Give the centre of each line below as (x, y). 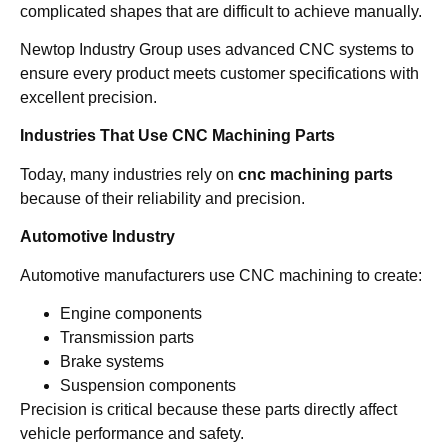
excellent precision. (88, 97)
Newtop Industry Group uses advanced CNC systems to (217, 49)
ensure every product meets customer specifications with (219, 73)
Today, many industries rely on (129, 174)
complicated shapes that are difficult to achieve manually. (221, 11)
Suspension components (148, 385)
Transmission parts (127, 337)
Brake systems (112, 361)
